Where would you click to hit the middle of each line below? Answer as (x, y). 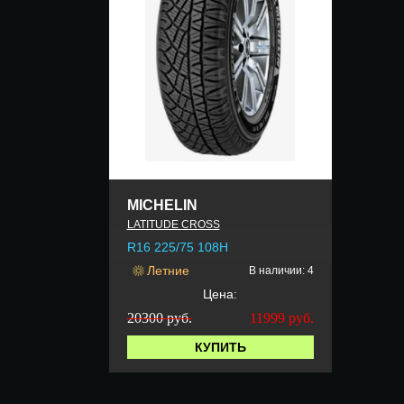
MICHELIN (162, 206)
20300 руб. (159, 318)
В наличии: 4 (281, 271)
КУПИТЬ (220, 348)
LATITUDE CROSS (173, 225)
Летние (168, 271)
